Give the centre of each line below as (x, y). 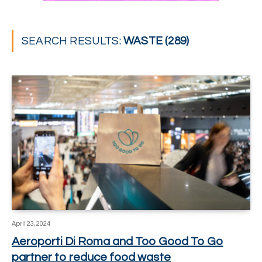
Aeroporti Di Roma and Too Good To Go (117, 241)
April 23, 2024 (31, 223)
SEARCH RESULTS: (73, 41)
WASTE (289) (156, 41)
